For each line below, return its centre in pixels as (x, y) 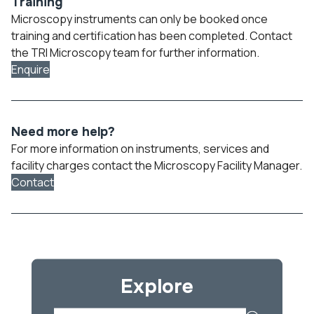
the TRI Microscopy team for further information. (135, 53)
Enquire (30, 69)
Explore (157, 286)
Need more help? (63, 132)
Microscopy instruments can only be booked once (139, 19)
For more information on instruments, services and (140, 149)
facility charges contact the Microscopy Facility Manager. (157, 165)
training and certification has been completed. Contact (152, 36)
